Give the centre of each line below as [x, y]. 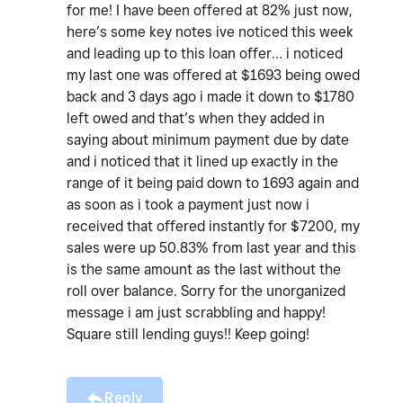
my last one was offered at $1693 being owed [213, 76]
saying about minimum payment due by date [208, 140]
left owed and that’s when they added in [196, 119]
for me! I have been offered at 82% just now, [210, 11]
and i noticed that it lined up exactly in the [202, 162]
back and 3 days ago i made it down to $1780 [210, 97]
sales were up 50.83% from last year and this [211, 248]
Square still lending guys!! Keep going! [188, 335]
